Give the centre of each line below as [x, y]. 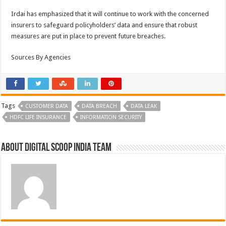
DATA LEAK [144, 106]
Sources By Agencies [41, 57]
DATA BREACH [100, 106]
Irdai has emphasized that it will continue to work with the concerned [110, 14]
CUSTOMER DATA [47, 106]
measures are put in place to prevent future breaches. [89, 36]
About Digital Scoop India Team [56, 148]
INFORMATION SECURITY [111, 117]
